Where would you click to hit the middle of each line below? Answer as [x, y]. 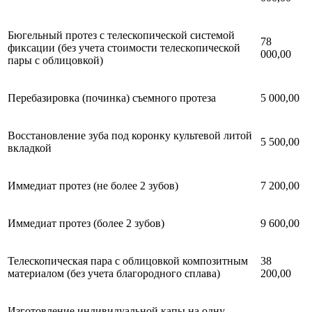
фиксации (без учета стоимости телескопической [124, 48]
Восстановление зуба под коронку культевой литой [130, 136]
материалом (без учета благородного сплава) [114, 274]
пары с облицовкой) [55, 61]
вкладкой [30, 148]
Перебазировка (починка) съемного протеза [112, 98]
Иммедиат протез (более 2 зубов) [86, 224]
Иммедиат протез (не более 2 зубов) [93, 186]
